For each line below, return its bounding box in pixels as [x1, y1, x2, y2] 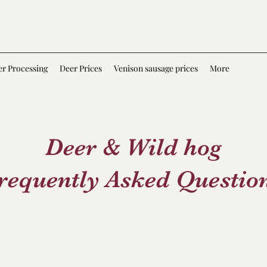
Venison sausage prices [114, 63, 198, 74]
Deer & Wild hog [45, 133, 222, 161]
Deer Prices [60, 63, 102, 74]
